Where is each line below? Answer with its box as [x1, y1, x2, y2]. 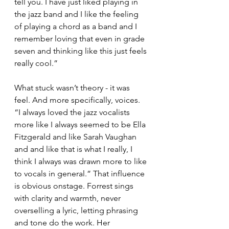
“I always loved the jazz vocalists [14, 107, 132, 118]
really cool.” [14, 58, 58, 68]
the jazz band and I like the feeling [14, 9, 141, 19]
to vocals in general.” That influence [14, 169, 147, 179]
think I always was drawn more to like [14, 156, 149, 167]
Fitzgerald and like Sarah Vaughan [14, 132, 139, 142]
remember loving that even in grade [14, 34, 147, 44]
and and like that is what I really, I [14, 144, 134, 154]
